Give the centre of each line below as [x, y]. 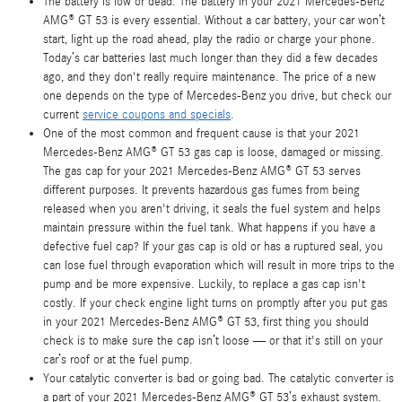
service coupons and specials [157, 115]
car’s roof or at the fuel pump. [118, 360]
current [63, 115]
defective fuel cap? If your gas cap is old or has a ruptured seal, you [213, 247]
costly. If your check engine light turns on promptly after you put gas [215, 303]
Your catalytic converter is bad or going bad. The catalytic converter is [218, 379]
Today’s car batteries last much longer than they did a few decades [210, 58]
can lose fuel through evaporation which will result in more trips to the [219, 266]
